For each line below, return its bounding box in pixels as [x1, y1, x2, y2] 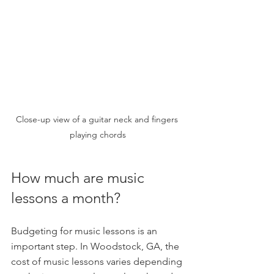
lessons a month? [11, 188, 120, 207]
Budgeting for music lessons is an [11, 224, 160, 237]
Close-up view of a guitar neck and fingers [15, 113, 180, 125]
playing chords [70, 128, 126, 140]
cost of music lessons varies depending [11, 255, 185, 267]
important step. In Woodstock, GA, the [11, 240, 182, 252]
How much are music [11, 168, 148, 187]
